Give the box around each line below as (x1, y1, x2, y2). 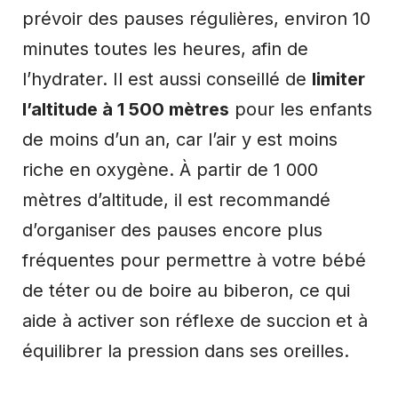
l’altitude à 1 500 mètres (22, 99, 229, 121)
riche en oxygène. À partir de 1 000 (22, 159, 318, 181)
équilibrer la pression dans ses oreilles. (22, 340, 349, 362)
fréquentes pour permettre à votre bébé (22, 250, 366, 272)
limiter (312, 68, 365, 91)
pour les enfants (229, 99, 372, 121)
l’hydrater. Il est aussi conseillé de (22, 68, 312, 91)
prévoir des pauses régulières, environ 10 (22, 8, 370, 30)
